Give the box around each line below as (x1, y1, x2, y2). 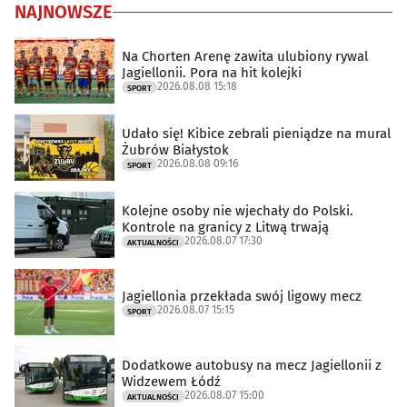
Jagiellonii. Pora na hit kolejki (122, 64, 302, 81)
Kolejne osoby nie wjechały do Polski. (122, 202, 353, 219)
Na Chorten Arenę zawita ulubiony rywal (122, 47, 368, 65)
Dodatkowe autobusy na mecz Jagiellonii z (122, 356, 382, 373)
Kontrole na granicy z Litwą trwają (122, 218, 329, 235)
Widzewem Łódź (122, 372, 221, 390)
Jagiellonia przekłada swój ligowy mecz (122, 287, 362, 304)
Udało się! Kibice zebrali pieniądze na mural (122, 124, 391, 142)
